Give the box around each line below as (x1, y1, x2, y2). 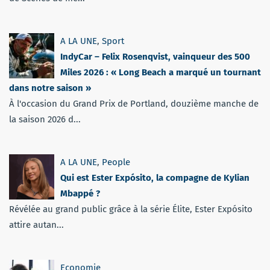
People (102, 156, 130, 168)
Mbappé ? (60, 187, 100, 199)
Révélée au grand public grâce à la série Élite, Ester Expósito (9, 203, 253, 215)
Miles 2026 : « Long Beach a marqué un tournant (60, 66, 261, 78)
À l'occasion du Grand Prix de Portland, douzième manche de (9, 98, 259, 109)
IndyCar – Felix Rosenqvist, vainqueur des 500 (60, 51, 250, 62)
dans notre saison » (9, 82, 91, 93)
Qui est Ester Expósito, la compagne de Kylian (60, 172, 250, 183)
